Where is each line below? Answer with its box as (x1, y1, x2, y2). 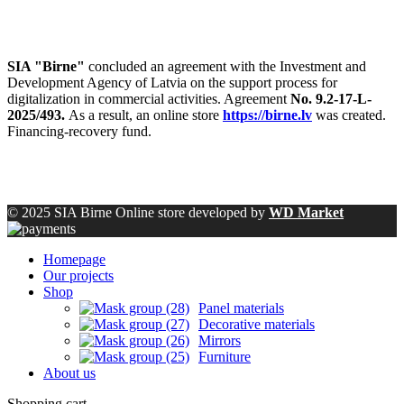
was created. (316, 106, 386, 123)
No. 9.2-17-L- (290, 90, 372, 106)
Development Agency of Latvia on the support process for (7, 74, 337, 90)
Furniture (198, 348, 251, 364)
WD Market (269, 204, 344, 220)
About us (43, 364, 96, 381)
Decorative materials (198, 316, 315, 332)
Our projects (43, 267, 114, 283)
